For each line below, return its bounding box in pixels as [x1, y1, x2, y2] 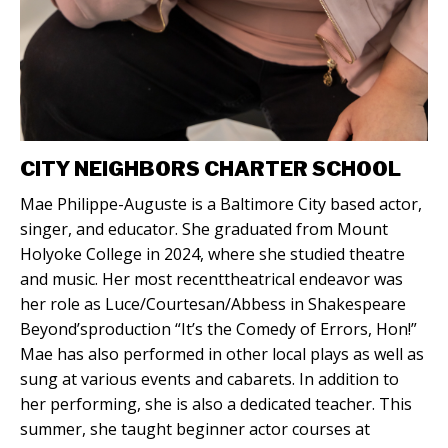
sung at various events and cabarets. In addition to [20, 368, 399, 391]
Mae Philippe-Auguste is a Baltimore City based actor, [20, 193, 422, 216]
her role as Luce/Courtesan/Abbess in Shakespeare [20, 293, 406, 316]
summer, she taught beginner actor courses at [20, 418, 370, 441]
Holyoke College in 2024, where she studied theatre [20, 243, 405, 266]
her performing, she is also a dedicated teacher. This [20, 393, 412, 416]
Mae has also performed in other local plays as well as [20, 343, 424, 366]
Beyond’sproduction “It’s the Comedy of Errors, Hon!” [20, 318, 417, 341]
